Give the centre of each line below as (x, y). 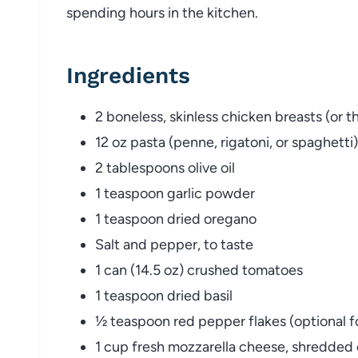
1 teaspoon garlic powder (175, 193)
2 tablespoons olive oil (165, 167)
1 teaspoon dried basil (164, 295)
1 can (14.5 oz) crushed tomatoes (199, 270)
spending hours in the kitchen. (162, 12)
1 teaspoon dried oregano (176, 219)
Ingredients (128, 75)
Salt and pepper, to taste (174, 244)
